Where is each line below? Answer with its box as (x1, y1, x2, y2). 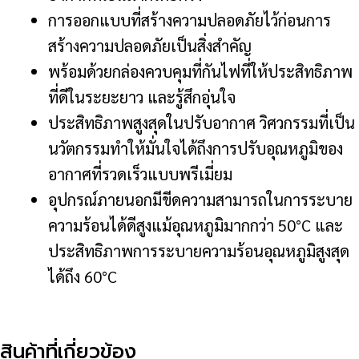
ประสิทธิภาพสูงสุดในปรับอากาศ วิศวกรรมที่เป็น (48, 111, 355, 133)
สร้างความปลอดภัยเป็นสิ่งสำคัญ (48, 34, 252, 56)
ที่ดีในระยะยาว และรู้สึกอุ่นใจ (48, 86, 236, 107)
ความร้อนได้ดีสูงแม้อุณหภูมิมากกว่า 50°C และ (48, 214, 343, 236)
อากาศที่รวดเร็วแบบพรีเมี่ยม (48, 163, 232, 184)
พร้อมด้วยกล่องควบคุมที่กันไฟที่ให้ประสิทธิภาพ (48, 60, 353, 82)
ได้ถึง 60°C (48, 265, 117, 287)
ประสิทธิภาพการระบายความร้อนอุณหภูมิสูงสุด (48, 240, 349, 261)
